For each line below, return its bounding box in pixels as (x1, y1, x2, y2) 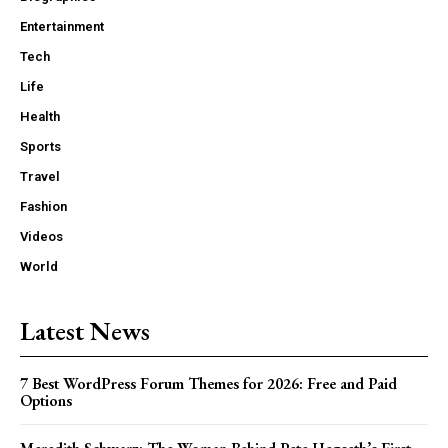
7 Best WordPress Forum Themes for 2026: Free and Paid (20, 372, 397, 394)
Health (20, 108, 60, 124)
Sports (20, 138, 61, 154)
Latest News (20, 313, 150, 348)
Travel (20, 168, 60, 184)
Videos (20, 228, 63, 244)
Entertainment (20, 18, 104, 34)
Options (20, 389, 72, 411)
